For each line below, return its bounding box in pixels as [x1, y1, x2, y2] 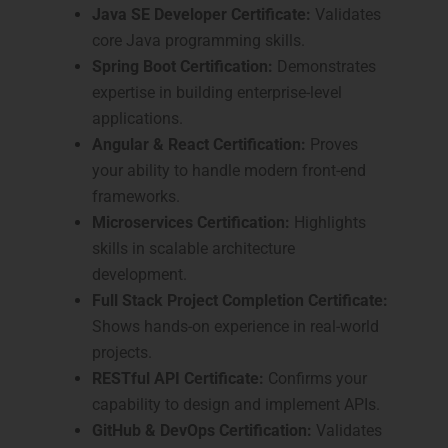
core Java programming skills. [92, 31, 305, 51]
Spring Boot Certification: [92, 57, 273, 77]
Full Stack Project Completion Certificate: [92, 291, 388, 311]
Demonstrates [273, 57, 376, 77]
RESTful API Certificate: [92, 369, 264, 389]
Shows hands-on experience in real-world [92, 317, 379, 337]
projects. [92, 343, 152, 363]
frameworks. [92, 187, 180, 207]
